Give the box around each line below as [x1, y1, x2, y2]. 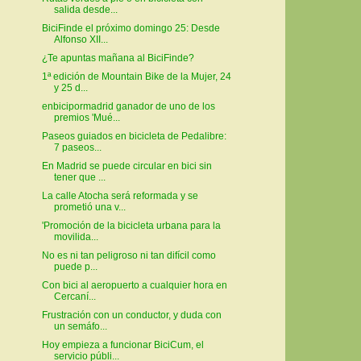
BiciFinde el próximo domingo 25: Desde [41, 23, 220, 35]
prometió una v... [53, 201, 126, 214]
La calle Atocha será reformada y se [41, 190, 198, 202]
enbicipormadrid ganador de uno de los [41, 101, 215, 113]
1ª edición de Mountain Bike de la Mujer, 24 [41, 71, 231, 83]
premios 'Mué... [53, 112, 120, 124]
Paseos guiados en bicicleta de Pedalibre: [41, 131, 226, 143]
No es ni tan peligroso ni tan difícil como [41, 250, 216, 262]
